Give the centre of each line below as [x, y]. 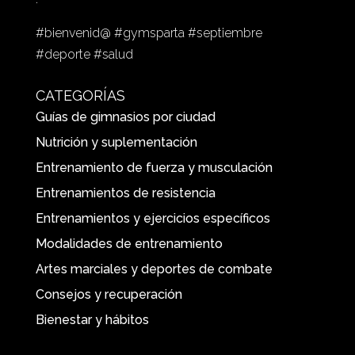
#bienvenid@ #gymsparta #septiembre [149, 32]
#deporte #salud [84, 54]
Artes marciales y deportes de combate [154, 269]
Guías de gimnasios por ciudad [125, 116]
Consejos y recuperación [109, 294]
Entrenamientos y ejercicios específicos [153, 218]
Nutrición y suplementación [116, 142]
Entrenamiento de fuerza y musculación [154, 167]
